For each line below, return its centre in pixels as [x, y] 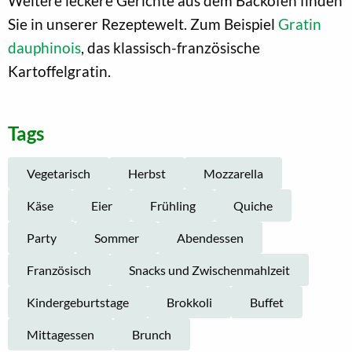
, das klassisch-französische [170, 47]
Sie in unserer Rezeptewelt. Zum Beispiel [143, 24]
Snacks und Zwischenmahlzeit [209, 269]
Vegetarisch [59, 173]
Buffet [267, 302]
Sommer [117, 237]
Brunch [152, 334]
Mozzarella [233, 173]
